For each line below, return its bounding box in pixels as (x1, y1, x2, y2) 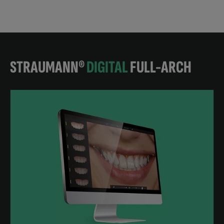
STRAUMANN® (10, 57, 86, 78)
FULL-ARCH (130, 57, 191, 78)
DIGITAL (86, 57, 128, 78)
